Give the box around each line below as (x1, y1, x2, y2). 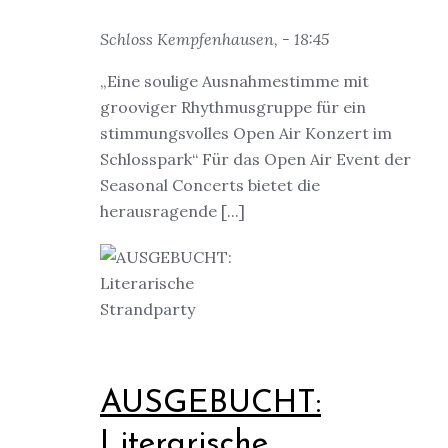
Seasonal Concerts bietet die (100, 175, 320, 196)
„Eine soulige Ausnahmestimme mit (100, 71, 369, 92)
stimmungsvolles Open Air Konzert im (100, 123, 392, 144)
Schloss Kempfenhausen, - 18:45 (100, 29, 329, 50)
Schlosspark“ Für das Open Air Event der (100, 149, 411, 170)
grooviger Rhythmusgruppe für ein (100, 97, 366, 118)
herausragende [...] (100, 201, 245, 222)
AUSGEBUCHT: (100, 388, 321, 421)
